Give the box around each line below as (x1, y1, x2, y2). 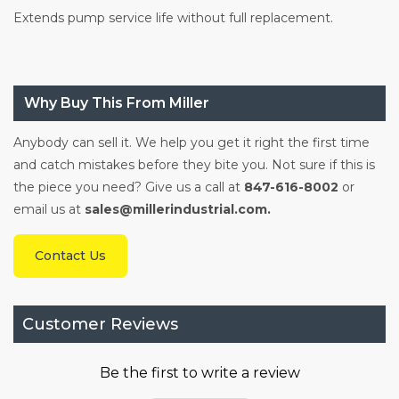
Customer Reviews (22, 314, 178, 335)
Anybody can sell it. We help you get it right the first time (13, 134, 370, 151)
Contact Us (35, 248, 106, 265)
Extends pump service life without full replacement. (13, 10, 333, 27)
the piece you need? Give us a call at (13, 179, 244, 196)
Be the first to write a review (99, 364, 300, 382)
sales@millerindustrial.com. (81, 201, 271, 218)
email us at (13, 201, 81, 218)
